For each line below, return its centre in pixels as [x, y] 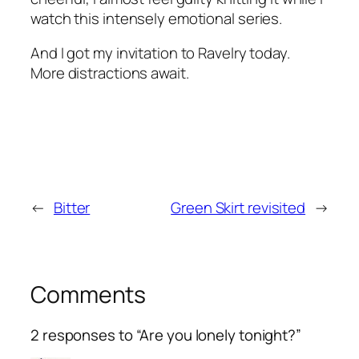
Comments [89, 295]
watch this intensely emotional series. [157, 18]
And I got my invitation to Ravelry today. [162, 53]
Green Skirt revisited [238, 208]
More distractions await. [110, 73]
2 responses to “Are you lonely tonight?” [166, 335]
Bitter [72, 208]
